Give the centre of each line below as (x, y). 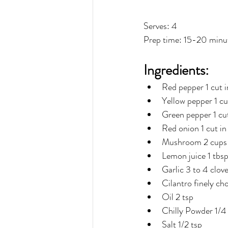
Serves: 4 (160, 26)
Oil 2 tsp (178, 197)
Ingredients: (176, 70)
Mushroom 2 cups (194, 142)
